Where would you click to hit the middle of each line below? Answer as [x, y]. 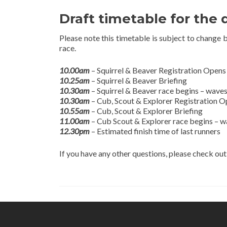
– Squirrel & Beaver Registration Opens [158, 70]
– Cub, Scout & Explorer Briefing [146, 111]
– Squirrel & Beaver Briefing [138, 80]
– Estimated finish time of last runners [155, 131]
